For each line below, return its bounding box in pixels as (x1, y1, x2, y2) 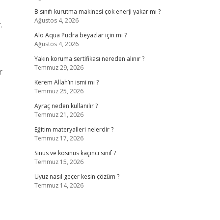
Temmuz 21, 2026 (34, 110, 83, 119)
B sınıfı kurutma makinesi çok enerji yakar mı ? (34, 7, 161, 16)
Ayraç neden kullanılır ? (34, 102, 98, 110)
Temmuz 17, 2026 (34, 134, 83, 142)
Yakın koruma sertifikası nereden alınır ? (34, 55, 144, 63)
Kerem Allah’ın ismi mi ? (34, 78, 99, 86)
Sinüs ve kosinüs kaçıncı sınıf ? (34, 149, 116, 157)
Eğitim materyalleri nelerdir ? (34, 125, 113, 134)
